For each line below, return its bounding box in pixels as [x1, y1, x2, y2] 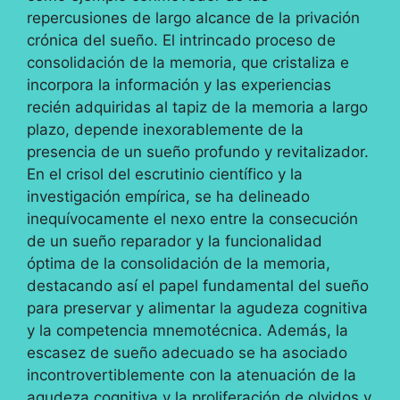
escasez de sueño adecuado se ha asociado [27, 344, 347, 362]
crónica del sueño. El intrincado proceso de [27, 31, 336, 50]
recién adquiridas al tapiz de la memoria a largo [27, 98, 368, 117]
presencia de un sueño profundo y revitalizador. [27, 143, 369, 162]
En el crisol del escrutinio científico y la [27, 165, 303, 184]
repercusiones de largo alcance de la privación [27, 9, 360, 28]
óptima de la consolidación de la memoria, [27, 254, 330, 273]
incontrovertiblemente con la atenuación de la [27, 366, 356, 385]
